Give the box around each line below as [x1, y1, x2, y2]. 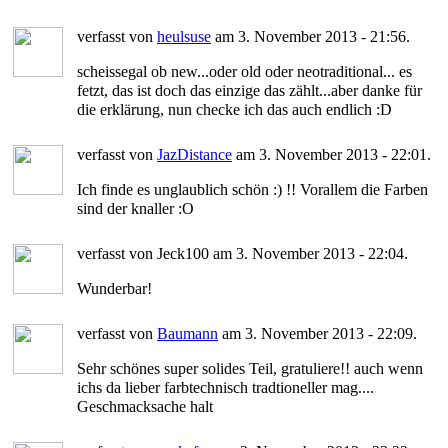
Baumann [157, 324, 218, 342]
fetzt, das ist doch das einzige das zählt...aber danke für [77, 81, 422, 99]
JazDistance [157, 145, 232, 163]
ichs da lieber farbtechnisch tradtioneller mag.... [77, 378, 374, 396]
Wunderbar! [77, 279, 152, 297]
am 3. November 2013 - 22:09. [218, 324, 417, 342]
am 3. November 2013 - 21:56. [211, 27, 410, 45]
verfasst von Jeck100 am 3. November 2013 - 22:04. [77, 244, 408, 262]
